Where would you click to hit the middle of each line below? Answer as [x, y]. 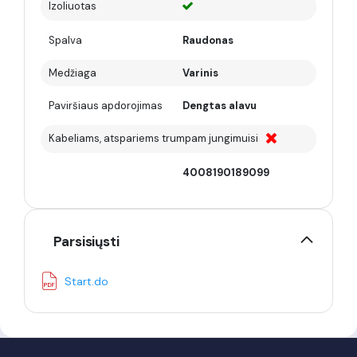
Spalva [65, 40]
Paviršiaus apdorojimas [106, 106]
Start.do [86, 281]
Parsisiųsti [86, 241]
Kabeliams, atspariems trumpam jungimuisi [153, 138]
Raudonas [208, 40]
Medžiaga [73, 73]
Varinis [200, 73]
